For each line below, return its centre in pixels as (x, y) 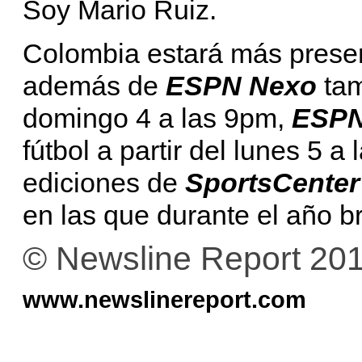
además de (94, 85)
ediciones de (104, 182)
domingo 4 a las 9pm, (157, 118)
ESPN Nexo (241, 85)
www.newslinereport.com (164, 299)
